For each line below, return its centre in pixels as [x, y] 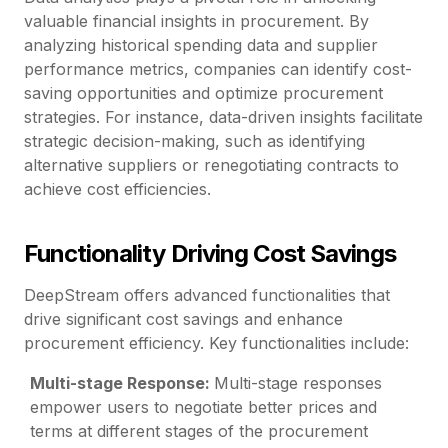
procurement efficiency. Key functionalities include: [216, 343]
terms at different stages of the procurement [199, 431]
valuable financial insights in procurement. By [196, 21]
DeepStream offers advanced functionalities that [207, 295]
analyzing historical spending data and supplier [201, 45]
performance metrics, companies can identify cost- [218, 69]
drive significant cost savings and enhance [183, 319]
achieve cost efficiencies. [117, 189]
